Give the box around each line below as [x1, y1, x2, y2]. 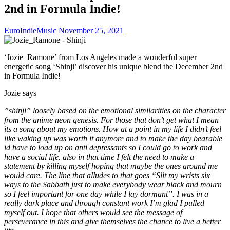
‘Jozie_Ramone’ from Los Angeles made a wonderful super [4, 52, 197, 62]
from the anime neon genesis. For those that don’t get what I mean [4, 115, 219, 124]
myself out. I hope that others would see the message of [4, 207, 182, 217]
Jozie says [4, 88, 36, 98]
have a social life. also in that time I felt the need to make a [4, 152, 194, 161]
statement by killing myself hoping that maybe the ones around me [4, 161, 218, 170]
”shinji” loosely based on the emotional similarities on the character [4, 106, 226, 115]
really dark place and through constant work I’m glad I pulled [4, 198, 204, 207]
